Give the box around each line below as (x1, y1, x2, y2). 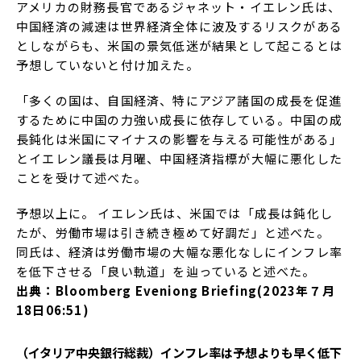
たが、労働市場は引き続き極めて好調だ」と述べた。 (16, 223, 330, 241)
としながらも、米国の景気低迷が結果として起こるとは (16, 36, 343, 54)
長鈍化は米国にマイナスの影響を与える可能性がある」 (16, 130, 343, 147)
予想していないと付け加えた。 (16, 56, 199, 73)
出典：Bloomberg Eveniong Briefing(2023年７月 (16, 281, 335, 299)
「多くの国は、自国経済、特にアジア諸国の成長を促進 (16, 91, 342, 109)
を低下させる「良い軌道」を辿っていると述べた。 (16, 262, 316, 280)
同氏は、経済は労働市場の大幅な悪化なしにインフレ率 (16, 243, 343, 260)
